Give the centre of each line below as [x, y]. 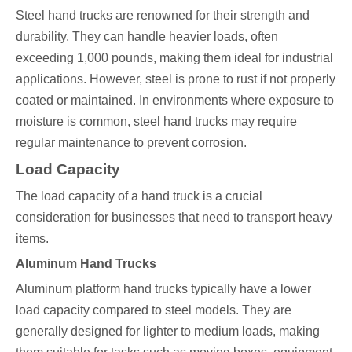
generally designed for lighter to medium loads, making [168, 332]
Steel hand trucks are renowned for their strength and [163, 16]
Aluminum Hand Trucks [86, 264]
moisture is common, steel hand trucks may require [156, 122]
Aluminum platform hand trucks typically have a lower [163, 289]
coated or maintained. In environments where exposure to [175, 101]
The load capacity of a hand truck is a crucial [139, 196]
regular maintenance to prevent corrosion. [131, 143]
